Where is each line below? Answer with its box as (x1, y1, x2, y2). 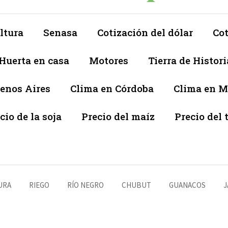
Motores (89, 54, 128, 67)
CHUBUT (122, 180, 151, 190)
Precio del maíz (81, 110, 155, 123)
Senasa (43, 26, 77, 39)
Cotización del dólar (97, 26, 193, 39)
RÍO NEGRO (67, 180, 104, 190)
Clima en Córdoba (70, 82, 154, 95)
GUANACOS (169, 180, 206, 190)
